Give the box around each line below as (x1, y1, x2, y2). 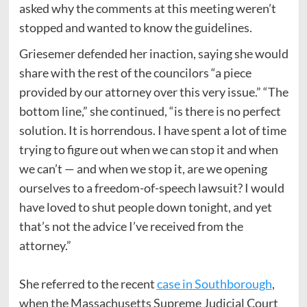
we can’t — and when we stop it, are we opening (19, 160, 267, 176)
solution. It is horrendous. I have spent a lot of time (19, 122, 286, 138)
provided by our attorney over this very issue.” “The (19, 84, 288, 99)
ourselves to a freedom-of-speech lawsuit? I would (19, 180, 284, 195)
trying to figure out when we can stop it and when (19, 141, 278, 157)
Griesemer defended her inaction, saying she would (19, 45, 288, 61)
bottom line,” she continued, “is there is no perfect (19, 103, 281, 119)
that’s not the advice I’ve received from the (19, 218, 243, 234)
